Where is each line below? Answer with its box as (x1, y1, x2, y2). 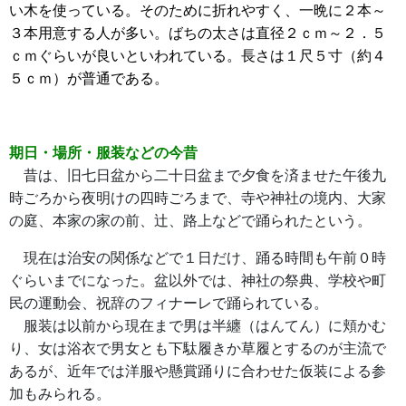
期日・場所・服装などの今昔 (9, 145, 198, 160)
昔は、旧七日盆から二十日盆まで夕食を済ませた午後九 (9, 168, 386, 183)
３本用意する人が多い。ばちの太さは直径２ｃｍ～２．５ (9, 25, 386, 41)
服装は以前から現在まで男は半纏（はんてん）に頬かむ (9, 318, 386, 333)
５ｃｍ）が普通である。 (9, 71, 169, 86)
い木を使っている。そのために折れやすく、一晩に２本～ (9, 3, 386, 18)
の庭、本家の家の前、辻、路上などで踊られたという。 (9, 213, 372, 228)
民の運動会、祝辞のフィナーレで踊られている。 (9, 295, 328, 311)
